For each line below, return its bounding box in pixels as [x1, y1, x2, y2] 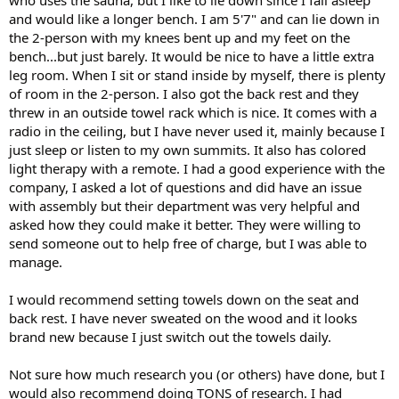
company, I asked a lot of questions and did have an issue [9, 177, 362, 196]
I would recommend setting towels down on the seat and [9, 289, 359, 308]
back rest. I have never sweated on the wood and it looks [9, 308, 357, 327]
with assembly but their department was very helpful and [9, 196, 360, 215]
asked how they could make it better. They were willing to [9, 215, 361, 233]
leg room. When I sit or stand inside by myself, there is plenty [9, 65, 386, 84]
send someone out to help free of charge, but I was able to [9, 233, 367, 252]
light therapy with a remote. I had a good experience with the [9, 159, 385, 177]
